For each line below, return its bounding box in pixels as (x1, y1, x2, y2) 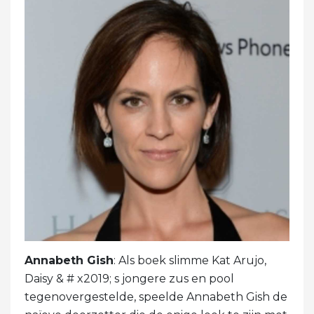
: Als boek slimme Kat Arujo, (114, 254, 266, 268)
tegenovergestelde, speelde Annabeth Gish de (25, 290, 287, 304)
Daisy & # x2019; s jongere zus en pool (25, 272, 234, 286)
